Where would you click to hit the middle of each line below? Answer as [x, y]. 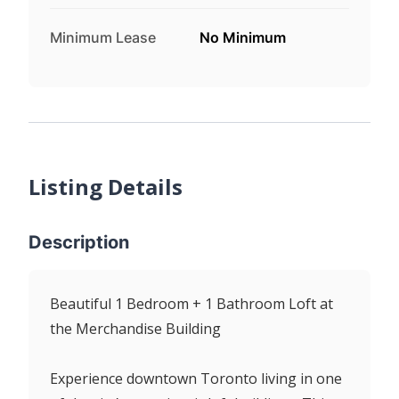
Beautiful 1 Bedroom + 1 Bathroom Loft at [191, 303]
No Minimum [243, 37]
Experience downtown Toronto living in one [196, 378]
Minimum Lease [103, 37]
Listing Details [106, 186]
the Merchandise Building [135, 328]
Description [79, 242]
